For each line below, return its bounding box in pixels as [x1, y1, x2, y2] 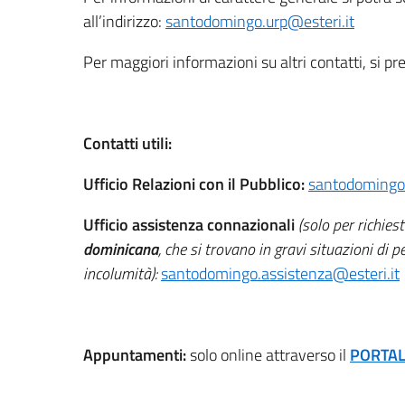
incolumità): [83, 261, 161, 286]
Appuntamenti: [83, 343, 186, 367]
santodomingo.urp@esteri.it [165, 9, 354, 33]
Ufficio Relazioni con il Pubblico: [83, 172, 305, 196]
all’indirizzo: [83, 9, 165, 33]
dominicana [83, 237, 158, 261]
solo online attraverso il [186, 343, 350, 367]
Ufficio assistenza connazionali [83, 212, 295, 237]
